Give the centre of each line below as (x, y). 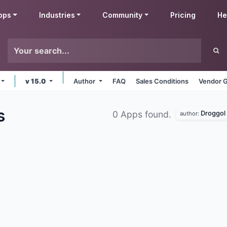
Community (123, 15)
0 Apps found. (143, 114)
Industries (57, 15)
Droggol (213, 113)
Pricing (183, 15)
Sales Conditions (162, 81)
